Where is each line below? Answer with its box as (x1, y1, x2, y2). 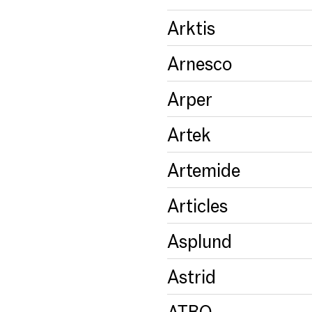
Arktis (167, 17, 215, 38)
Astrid (167, 265, 216, 287)
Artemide (167, 159, 240, 180)
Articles (167, 194, 228, 216)
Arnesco (167, 52, 233, 74)
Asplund (167, 230, 232, 251)
